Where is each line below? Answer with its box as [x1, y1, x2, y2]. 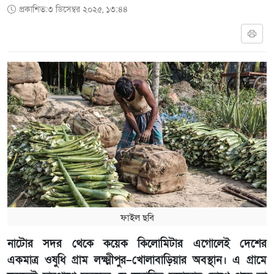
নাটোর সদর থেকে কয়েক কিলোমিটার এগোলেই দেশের [7, 237, 267, 251]
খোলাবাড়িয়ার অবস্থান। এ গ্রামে [132, 253, 267, 268]
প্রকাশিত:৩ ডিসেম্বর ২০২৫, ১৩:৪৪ [19, 3, 128, 15]
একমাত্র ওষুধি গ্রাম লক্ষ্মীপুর [7, 253, 126, 268]
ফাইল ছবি [120, 212, 154, 224]
